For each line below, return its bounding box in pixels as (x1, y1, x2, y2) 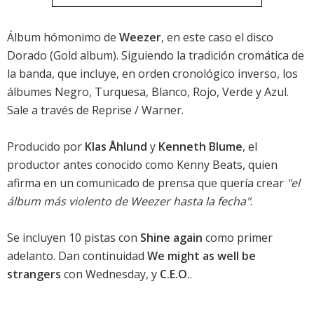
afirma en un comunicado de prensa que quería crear (7, 175, 287, 191)
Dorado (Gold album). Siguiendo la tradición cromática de (7, 48, 304, 64)
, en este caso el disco (161, 29, 273, 46)
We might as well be (147, 248, 256, 264)
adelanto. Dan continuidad (7, 248, 147, 264)
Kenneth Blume (158, 139, 243, 155)
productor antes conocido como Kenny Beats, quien (7, 157, 278, 173)
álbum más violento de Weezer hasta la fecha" (7, 193, 250, 210)
